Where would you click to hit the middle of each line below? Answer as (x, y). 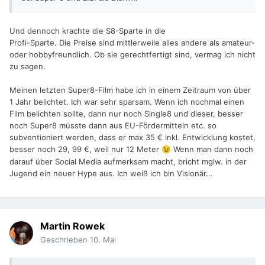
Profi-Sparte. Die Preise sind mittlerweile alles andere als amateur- (132, 43)
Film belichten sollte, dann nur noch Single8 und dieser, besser (126, 114)
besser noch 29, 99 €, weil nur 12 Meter (85, 149)
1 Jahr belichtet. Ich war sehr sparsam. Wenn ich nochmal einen (127, 102)
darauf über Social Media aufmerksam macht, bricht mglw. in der (128, 162)
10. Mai (103, 240)
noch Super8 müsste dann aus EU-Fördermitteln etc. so (113, 126)
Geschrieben (65, 240)
